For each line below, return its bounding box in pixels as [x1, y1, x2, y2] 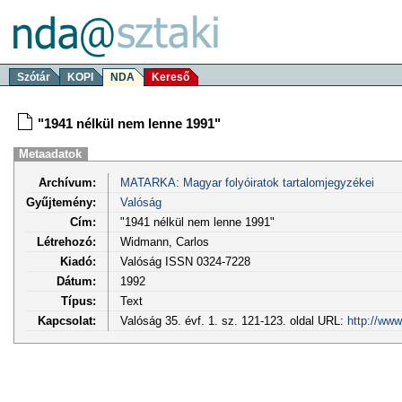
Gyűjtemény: [26, 195, 96, 209]
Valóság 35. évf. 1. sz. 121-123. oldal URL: [119, 313, 347, 328]
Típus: [61, 293, 96, 308]
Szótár [17, 71, 50, 83]
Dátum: [57, 274, 96, 288]
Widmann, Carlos [119, 234, 209, 249]
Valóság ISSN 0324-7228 [119, 254, 250, 268]
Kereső [152, 71, 189, 83]
